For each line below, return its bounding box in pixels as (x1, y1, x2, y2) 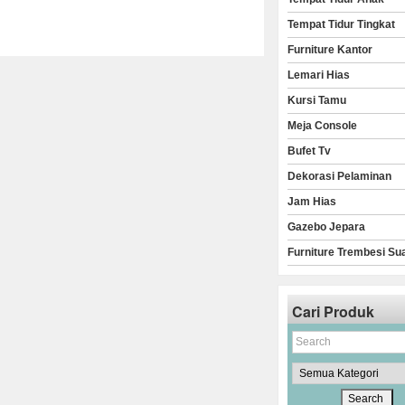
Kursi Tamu (287, 94, 347, 107)
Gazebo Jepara (287, 221, 366, 233)
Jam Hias (287, 195, 337, 208)
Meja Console (287, 119, 358, 132)
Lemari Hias (287, 69, 351, 81)
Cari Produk (292, 301, 375, 322)
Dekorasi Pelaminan (287, 170, 392, 183)
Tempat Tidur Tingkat (287, 18, 396, 31)
